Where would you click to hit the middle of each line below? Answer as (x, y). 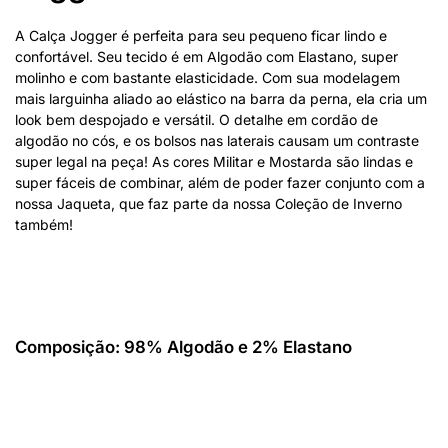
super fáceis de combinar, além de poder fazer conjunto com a (220, 182)
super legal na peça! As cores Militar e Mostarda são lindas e (214, 161)
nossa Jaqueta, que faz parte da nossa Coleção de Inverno (208, 203)
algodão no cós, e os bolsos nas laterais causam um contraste (217, 140)
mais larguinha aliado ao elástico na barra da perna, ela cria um (221, 98)
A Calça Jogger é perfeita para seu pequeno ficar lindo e (201, 35)
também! (44, 224)
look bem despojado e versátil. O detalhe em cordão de (196, 119)
